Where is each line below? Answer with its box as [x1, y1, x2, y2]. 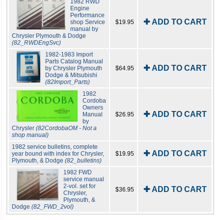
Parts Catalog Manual [45, 58, 103, 65]
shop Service [70, 19, 105, 26]
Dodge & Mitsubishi [45, 72, 97, 79]
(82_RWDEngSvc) [12, 39, 61, 47]
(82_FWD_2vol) [31, 203, 74, 211]
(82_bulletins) [65, 157, 102, 165]
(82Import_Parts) [45, 79, 90, 86]
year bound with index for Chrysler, [12, 150, 104, 158]
